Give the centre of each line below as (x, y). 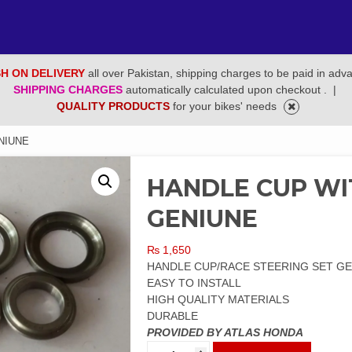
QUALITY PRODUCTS (115, 106)
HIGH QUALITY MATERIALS (218, 299)
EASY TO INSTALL (194, 283)
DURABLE (173, 316)
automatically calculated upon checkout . (227, 90)
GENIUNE (203, 219)
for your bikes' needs (226, 106)
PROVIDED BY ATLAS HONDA (225, 332)
